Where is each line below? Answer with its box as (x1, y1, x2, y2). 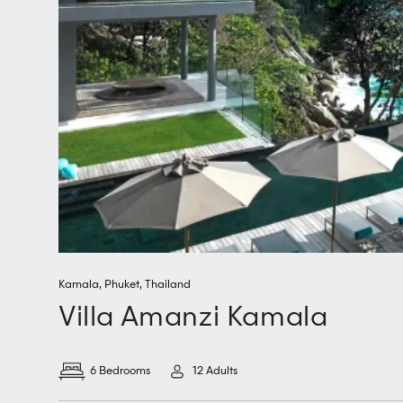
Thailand (145, 279, 191, 291)
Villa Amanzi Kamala (58, 304, 328, 332)
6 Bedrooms (90, 365, 150, 377)
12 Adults (190, 365, 237, 377)
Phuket (104, 279, 139, 291)
